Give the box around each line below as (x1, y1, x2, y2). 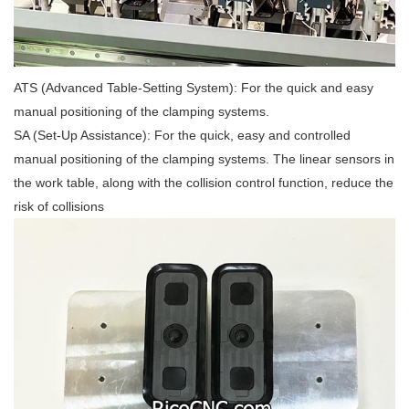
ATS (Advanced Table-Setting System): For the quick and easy (14, 80, 373, 95)
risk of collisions (14, 199, 104, 214)
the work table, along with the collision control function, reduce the (14, 175, 393, 190)
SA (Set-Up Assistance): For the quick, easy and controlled (14, 128, 351, 142)
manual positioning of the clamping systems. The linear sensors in (14, 152, 394, 166)
